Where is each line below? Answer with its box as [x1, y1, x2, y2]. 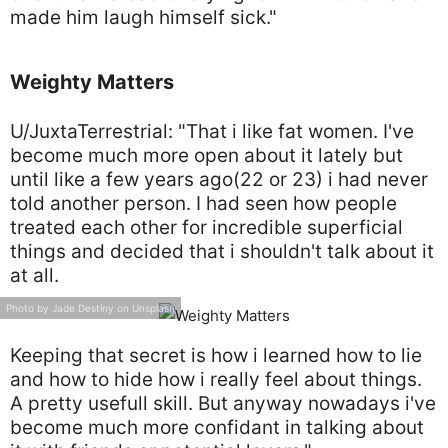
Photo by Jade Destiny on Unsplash [6, 302, 175, 314]
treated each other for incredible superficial [10, 216, 403, 239]
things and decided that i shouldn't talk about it [10, 240, 434, 263]
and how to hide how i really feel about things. [10, 368, 422, 391]
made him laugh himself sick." [10, 6, 277, 29]
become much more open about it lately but [10, 144, 403, 167]
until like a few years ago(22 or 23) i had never [10, 168, 428, 191]
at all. [10, 264, 59, 287]
